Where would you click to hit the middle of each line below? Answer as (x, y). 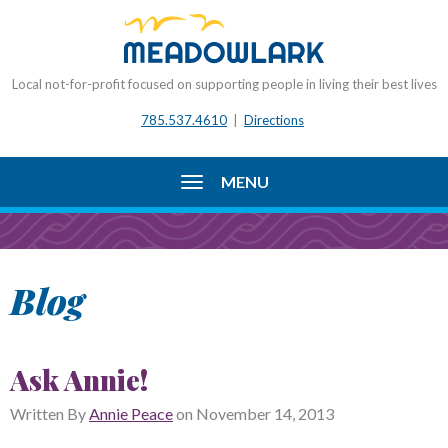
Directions (274, 119)
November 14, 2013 (265, 413)
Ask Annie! (79, 379)
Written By (49, 413)
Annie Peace (131, 413)
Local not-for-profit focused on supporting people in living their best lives (224, 84)
